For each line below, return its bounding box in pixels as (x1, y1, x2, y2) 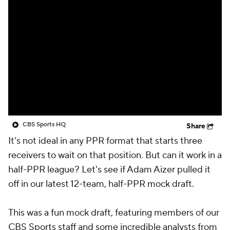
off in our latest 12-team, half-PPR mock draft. (8, 178, 194, 190)
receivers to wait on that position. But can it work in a (8, 149, 222, 161)
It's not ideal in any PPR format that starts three (8, 135, 202, 147)
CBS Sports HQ (23, 121, 66, 128)
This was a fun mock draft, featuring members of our (8, 207, 219, 219)
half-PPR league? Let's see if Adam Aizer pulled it (8, 164, 210, 176)
